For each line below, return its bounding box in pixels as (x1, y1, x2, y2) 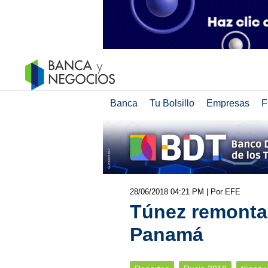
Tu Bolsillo (149, 98, 194, 108)
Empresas (206, 98, 249, 108)
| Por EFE (206, 187, 240, 196)
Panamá (129, 224, 203, 245)
